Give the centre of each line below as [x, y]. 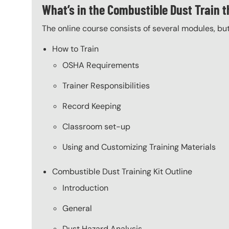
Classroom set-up [96, 126]
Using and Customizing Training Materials [139, 147]
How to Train [75, 49]
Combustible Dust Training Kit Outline [122, 171]
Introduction [85, 188]
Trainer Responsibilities [106, 85]
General [77, 208]
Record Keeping [92, 106]
